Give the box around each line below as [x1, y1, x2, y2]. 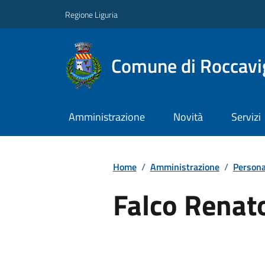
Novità [173, 109, 203, 125]
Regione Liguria [65, 8, 118, 21]
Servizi [231, 109, 261, 125]
